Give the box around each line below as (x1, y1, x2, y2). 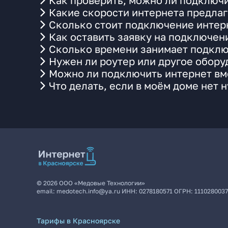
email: (37, 187, 56, 195)
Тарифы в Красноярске (37, 216, 120, 225)
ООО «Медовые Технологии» (59, 179, 145, 187)
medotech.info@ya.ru (56, 187, 120, 195)
